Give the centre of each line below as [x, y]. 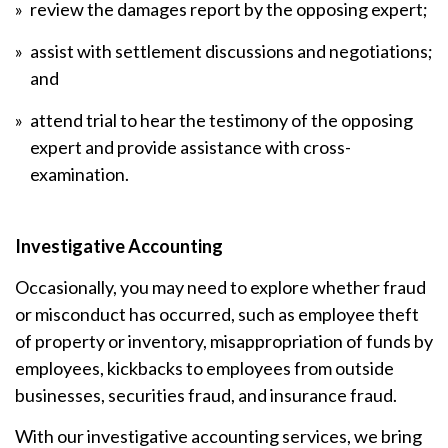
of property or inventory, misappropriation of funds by [224, 340]
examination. [79, 173]
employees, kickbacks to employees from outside [204, 367]
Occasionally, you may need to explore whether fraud [220, 286]
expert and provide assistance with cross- [190, 146]
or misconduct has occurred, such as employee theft [217, 313]
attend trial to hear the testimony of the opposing [221, 119]
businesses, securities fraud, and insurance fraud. [206, 394]
